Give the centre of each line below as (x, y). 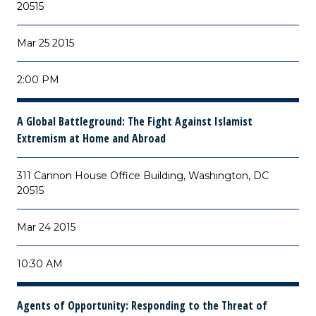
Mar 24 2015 (46, 227)
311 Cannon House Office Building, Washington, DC (143, 176)
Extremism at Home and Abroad (91, 138)
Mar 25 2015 (45, 43)
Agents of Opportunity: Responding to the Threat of (142, 305)
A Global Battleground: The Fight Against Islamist (135, 121)
